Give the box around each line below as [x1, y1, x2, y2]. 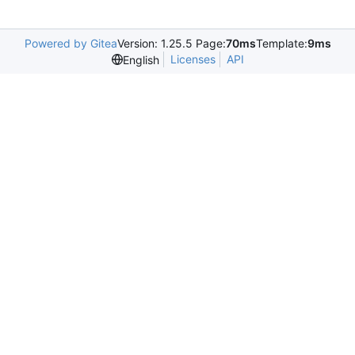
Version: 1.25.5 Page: [116, 36, 226, 51]
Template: [255, 36, 307, 51]
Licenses [170, 52, 216, 67]
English [122, 52, 159, 67]
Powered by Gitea [24, 36, 117, 51]
